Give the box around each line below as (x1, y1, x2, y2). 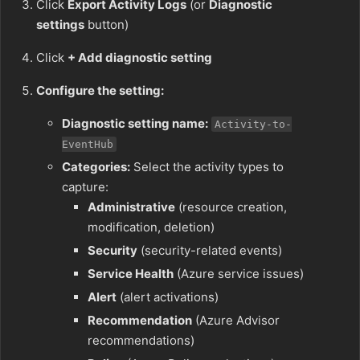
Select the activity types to (130, 159, 284, 175)
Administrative (88, 199, 175, 215)
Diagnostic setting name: (62, 116, 208, 132)
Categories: (62, 159, 130, 175)
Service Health (88, 266, 174, 282)
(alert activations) (117, 289, 219, 305)
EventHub (62, 138, 113, 151)
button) (84, 17, 129, 33)
